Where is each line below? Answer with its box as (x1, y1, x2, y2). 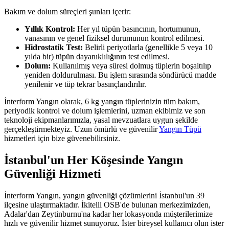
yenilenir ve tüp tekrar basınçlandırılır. (25, 80, 146, 89)
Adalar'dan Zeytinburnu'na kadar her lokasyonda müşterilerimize (4, 210, 213, 219)
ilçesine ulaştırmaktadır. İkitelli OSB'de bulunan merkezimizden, (4, 200, 211, 210)
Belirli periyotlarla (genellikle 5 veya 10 (83, 43, 213, 52)
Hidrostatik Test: (25, 43, 83, 52)
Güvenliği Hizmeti (4, 167, 101, 181)
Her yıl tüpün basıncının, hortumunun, (75, 25, 200, 34)
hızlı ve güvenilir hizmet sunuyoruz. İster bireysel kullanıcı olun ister (4, 219, 224, 228)
